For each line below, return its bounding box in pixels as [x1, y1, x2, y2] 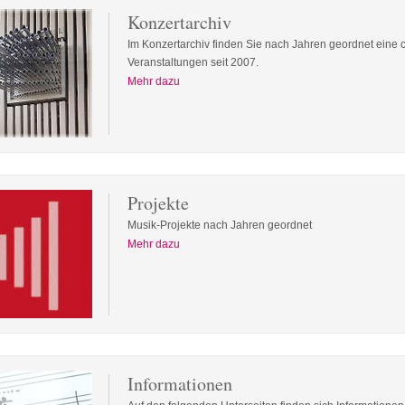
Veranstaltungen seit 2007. [127, 56, 259, 69]
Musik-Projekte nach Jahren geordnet [127, 219, 312, 231]
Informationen [127, 372, 232, 396]
